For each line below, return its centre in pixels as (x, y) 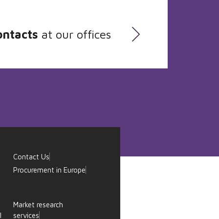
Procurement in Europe (49, 170)
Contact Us (31, 157)
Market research (38, 205)
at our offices (75, 34)
